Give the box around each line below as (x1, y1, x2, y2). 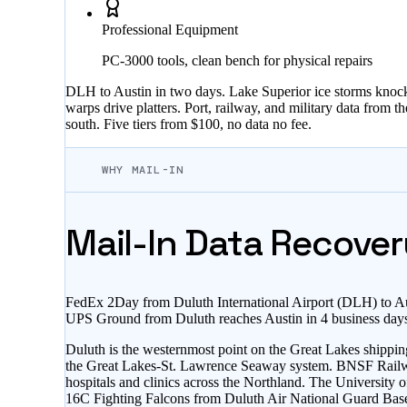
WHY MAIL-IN (102, 163, 184, 178)
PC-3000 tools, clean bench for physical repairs (102, 53, 372, 69)
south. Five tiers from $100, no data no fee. (65, 116, 312, 133)
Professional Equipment (102, 22, 238, 38)
